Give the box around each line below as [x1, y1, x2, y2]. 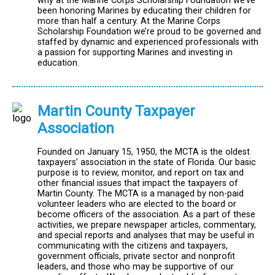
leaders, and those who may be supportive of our [37, 261, 234, 273]
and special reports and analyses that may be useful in [37, 230, 254, 241]
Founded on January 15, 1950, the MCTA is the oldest [37, 147, 250, 158]
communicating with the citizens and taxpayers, [37, 241, 228, 252]
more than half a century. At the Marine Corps [37, 15, 220, 26]
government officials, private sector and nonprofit [37, 251, 235, 262]
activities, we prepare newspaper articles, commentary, [37, 220, 256, 231]
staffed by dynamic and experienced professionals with [37, 36, 258, 47]
